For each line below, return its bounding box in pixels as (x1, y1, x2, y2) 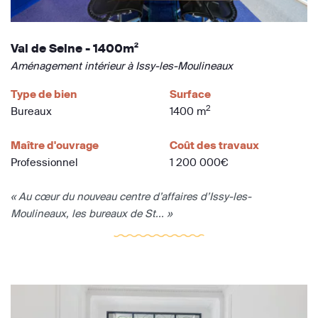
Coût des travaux (170, 138, 259, 153)
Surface (170, 87, 211, 102)
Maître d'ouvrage (11, 138, 99, 153)
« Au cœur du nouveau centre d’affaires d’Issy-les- (11, 190, 251, 204)
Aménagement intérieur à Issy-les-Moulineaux (11, 59, 233, 73)
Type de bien (11, 87, 77, 102)
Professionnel (11, 155, 78, 170)
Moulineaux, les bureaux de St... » (11, 207, 172, 221)
